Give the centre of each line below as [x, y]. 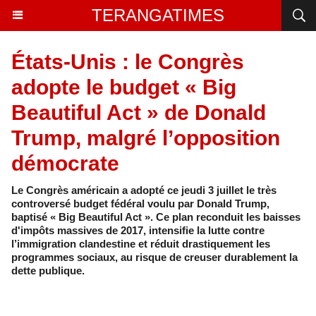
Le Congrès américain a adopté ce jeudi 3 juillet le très [144, 190]
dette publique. [48, 271]
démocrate [65, 163]
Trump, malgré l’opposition [146, 138]
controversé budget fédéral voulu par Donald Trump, [140, 203]
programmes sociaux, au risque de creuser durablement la [154, 257]
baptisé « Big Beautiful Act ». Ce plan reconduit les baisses [156, 217]
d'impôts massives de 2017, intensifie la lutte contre [138, 230]
